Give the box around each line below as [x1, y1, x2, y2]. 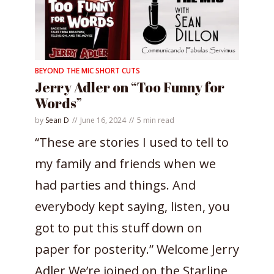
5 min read [137, 114, 174, 125]
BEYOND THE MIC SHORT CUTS [35, 65, 140, 76]
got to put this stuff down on [35, 219, 202, 236]
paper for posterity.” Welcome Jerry [35, 240, 239, 257]
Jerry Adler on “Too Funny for [35, 78, 224, 96]
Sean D [45, 114, 69, 125]
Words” [35, 94, 82, 112]
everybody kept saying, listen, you [35, 198, 230, 215]
